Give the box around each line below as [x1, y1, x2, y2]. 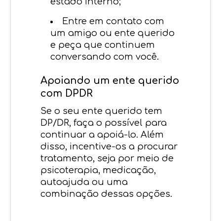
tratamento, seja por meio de [40, 153, 174, 163]
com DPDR [40, 87, 93, 99]
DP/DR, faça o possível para [40, 117, 167, 128]
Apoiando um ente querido [40, 74, 180, 86]
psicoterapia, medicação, [40, 165, 156, 175]
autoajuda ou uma [40, 177, 128, 187]
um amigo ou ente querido [50, 28, 175, 38]
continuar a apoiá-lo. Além [40, 129, 164, 140]
